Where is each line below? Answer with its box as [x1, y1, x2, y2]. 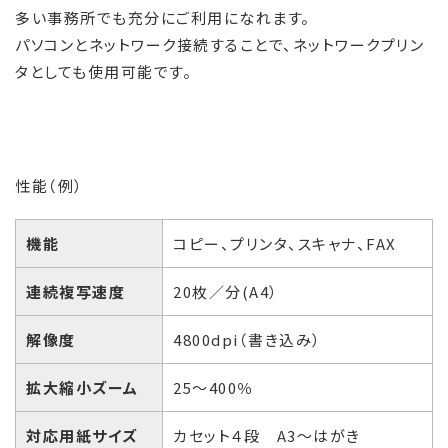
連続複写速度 [26, 281, 125, 303]
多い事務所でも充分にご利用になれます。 [15, 7, 311, 29]
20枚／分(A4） [173, 281, 279, 303]
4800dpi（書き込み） [173, 329, 322, 351]
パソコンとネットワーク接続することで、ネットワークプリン [15, 34, 424, 56]
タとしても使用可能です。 [15, 61, 192, 83]
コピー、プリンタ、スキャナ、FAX [173, 233, 397, 255]
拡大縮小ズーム [26, 377, 139, 399]
